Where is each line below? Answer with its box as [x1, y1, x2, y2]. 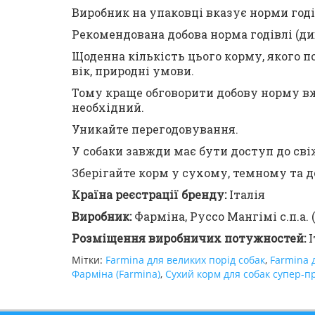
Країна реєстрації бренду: [72, 187, 226, 202]
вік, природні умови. [72, 63, 194, 78]
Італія [226, 187, 265, 202]
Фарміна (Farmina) [72, 267, 160, 281]
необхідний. [72, 100, 144, 115]
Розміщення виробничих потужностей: [72, 231, 306, 245]
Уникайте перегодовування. [72, 122, 238, 136]
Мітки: [72, 253, 105, 266]
